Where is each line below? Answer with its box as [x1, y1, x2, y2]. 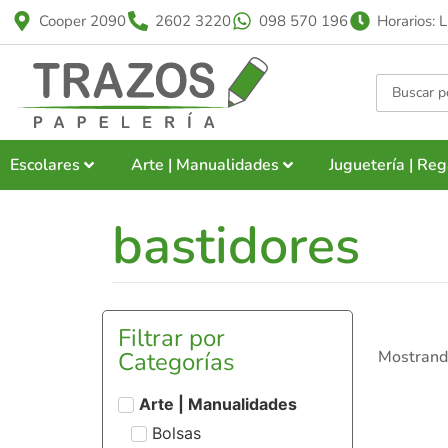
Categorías [118, 346, 235, 378]
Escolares [10, 154, 80, 176]
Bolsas [151, 422, 201, 443]
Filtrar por [118, 322, 225, 354]
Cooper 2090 [38, 11, 126, 31]
